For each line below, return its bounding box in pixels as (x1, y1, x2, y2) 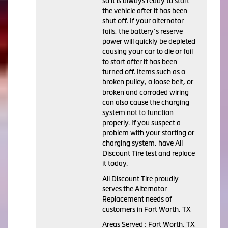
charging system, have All (102, 139, 183, 148)
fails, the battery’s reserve (102, 27, 183, 36)
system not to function (102, 108, 174, 117)
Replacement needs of (102, 195, 172, 204)
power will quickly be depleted (102, 37, 195, 46)
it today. (102, 159, 128, 168)
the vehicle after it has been (102, 7, 187, 15)
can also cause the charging (102, 98, 189, 107)
